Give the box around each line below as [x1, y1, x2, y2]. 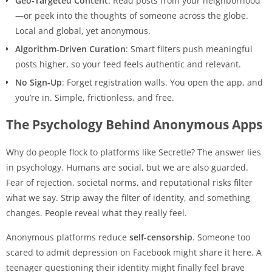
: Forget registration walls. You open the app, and [62, 76, 263, 88]
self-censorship [129, 231, 192, 243]
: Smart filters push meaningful [126, 42, 253, 55]
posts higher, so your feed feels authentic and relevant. [15, 58, 241, 70]
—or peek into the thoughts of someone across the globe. [15, 9, 248, 21]
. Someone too [192, 231, 250, 243]
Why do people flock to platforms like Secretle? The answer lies [6, 146, 261, 158]
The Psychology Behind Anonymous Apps [6, 115, 262, 133]
